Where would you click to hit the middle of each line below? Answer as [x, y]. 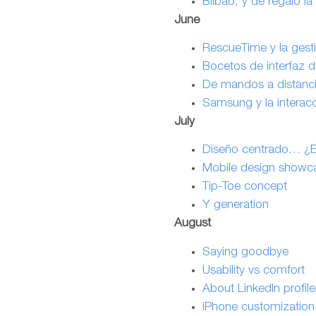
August [193, 224]
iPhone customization [259, 308]
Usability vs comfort [254, 271]
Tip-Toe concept [245, 188]
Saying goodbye [245, 253]
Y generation [236, 206]
